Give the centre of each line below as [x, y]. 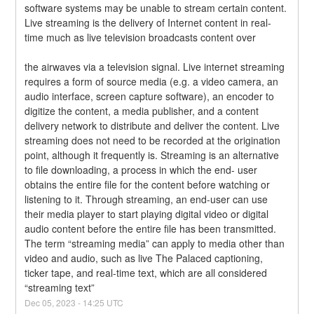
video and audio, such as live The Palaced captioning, [144, 258]
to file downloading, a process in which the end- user [141, 170]
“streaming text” [60, 288]
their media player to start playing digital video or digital [147, 214]
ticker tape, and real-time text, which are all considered [146, 273]
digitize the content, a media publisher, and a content [142, 111]
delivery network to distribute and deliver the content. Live [152, 126]
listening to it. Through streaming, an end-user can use [146, 199]
